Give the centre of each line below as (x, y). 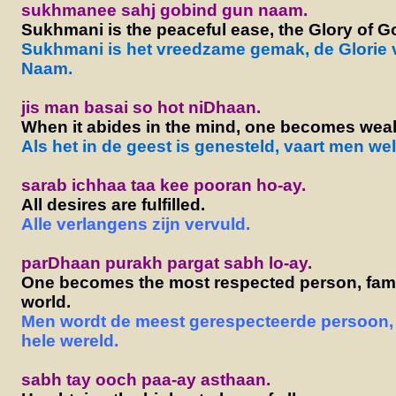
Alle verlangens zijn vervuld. (135, 224)
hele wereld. (69, 340)
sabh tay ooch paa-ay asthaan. (145, 379)
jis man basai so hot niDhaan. (141, 107)
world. (46, 301)
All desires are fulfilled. (113, 204)
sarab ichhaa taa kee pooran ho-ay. (163, 185)
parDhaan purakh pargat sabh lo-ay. (166, 263)
